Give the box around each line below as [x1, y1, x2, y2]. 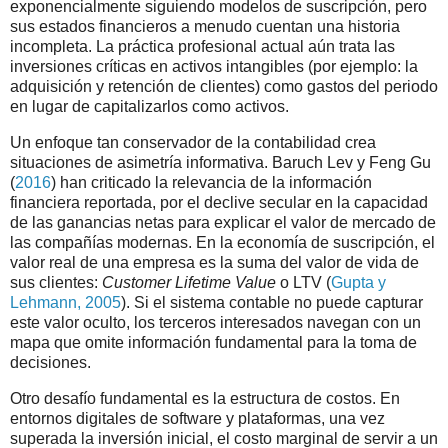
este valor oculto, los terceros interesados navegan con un [10, 313, 421, 331]
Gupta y [331, 273, 386, 291]
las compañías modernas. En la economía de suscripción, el [10, 233, 435, 251]
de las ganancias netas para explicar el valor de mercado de [10, 213, 436, 231]
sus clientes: [10, 273, 102, 291]
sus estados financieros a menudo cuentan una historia [10, 18, 400, 36]
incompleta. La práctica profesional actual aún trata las [10, 38, 395, 56]
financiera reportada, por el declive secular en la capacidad [10, 193, 428, 211]
